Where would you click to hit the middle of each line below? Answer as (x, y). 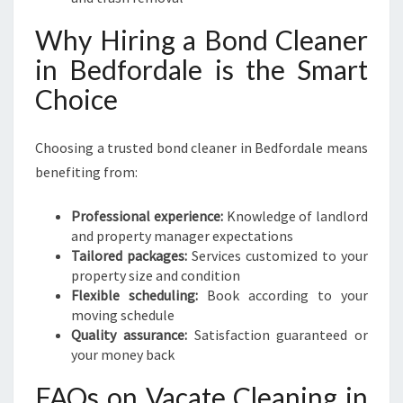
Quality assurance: (129, 335)
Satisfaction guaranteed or (277, 335)
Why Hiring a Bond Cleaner (201, 40)
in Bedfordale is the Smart (201, 69)
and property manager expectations (182, 236)
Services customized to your (278, 255)
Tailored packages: (129, 255)
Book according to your (283, 295)
